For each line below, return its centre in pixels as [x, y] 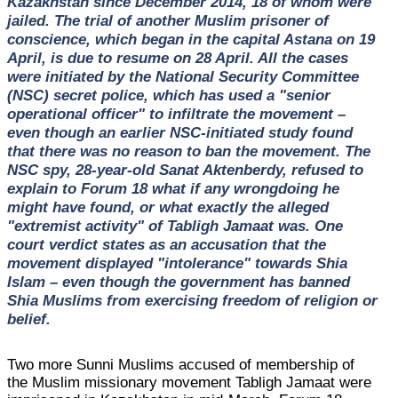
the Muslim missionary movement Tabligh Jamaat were [190, 382]
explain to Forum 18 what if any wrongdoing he [173, 188]
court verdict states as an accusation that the [166, 244]
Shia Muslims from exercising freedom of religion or [192, 300]
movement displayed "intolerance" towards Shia [177, 263]
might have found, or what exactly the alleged [167, 207]
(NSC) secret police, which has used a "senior [168, 95]
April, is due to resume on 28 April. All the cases [177, 57]
